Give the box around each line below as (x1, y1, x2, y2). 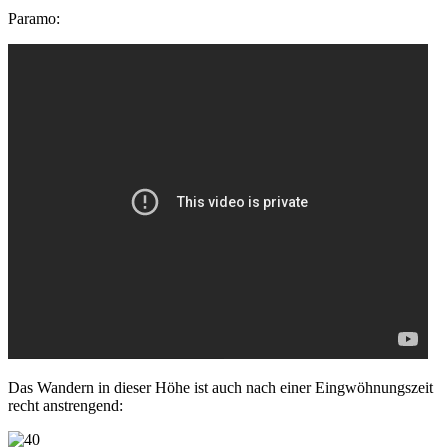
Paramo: (8, 9, 60, 27)
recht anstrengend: (8, 396, 123, 414)
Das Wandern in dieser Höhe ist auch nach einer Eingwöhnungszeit (8, 378, 433, 396)
